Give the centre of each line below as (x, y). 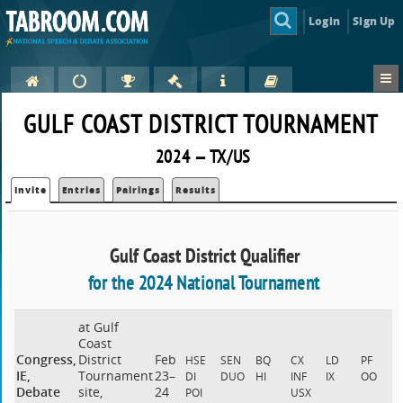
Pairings (139, 190)
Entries (82, 190)
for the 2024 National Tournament (204, 283)
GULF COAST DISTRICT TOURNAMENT (201, 124)
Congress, (47, 360)
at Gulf (98, 327)
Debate (39, 392)
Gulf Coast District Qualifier (205, 255)
